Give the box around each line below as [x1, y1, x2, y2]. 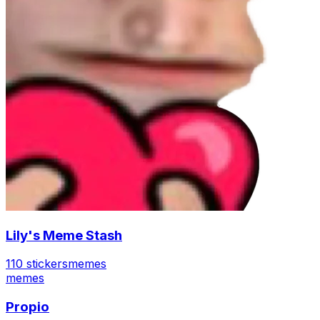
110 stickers [6, 256, 68, 271]
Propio [6, 299, 49, 316]
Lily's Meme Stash [6, 226, 122, 244]
